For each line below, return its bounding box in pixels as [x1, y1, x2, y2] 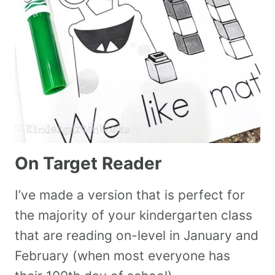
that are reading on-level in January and [15, 227, 258, 243]
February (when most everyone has [15, 247, 230, 263]
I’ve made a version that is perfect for [15, 187, 245, 203]
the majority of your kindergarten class [15, 207, 252, 223]
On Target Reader [15, 152, 161, 174]
